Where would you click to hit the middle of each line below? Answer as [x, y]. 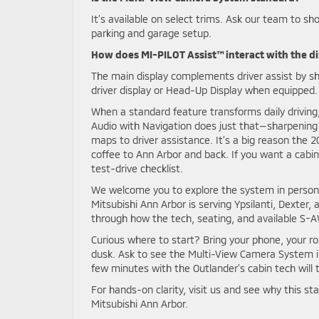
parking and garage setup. [151, 33]
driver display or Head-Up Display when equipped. [204, 90]
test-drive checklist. [137, 168]
